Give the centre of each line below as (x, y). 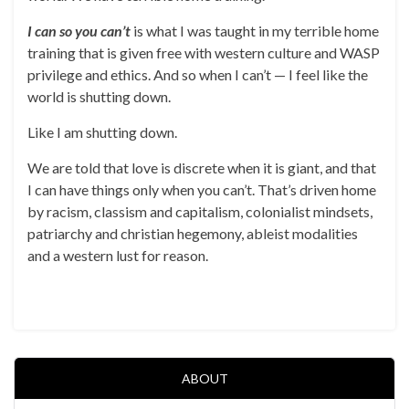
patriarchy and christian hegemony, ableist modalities (193, 233)
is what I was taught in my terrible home (256, 31)
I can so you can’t (79, 31)
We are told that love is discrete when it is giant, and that (202, 168)
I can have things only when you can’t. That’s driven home (202, 189)
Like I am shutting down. (102, 132)
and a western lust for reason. (118, 255)
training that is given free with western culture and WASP (204, 52)
